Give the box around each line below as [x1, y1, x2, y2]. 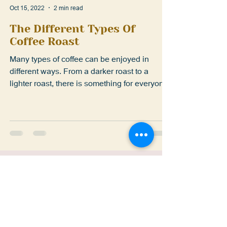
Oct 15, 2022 [10, 25, 45, 34]
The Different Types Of [10, 44, 135, 57]
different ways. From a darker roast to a [10, 87, 148, 98]
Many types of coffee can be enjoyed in [10, 75, 149, 86]
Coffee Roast [10, 57, 80, 70]
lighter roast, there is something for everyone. [10, 99, 170, 110]
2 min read [54, 25, 83, 34]
